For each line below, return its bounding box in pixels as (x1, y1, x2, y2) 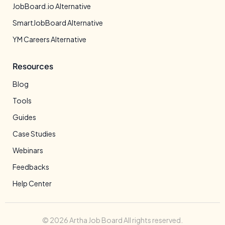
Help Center (13, 179, 52, 188)
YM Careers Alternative (13, 35, 86, 44)
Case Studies (13, 129, 56, 138)
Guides (13, 113, 36, 122)
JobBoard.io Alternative (13, 2, 91, 11)
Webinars (13, 146, 43, 155)
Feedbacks (13, 162, 49, 171)
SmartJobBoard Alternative (13, 18, 103, 27)
